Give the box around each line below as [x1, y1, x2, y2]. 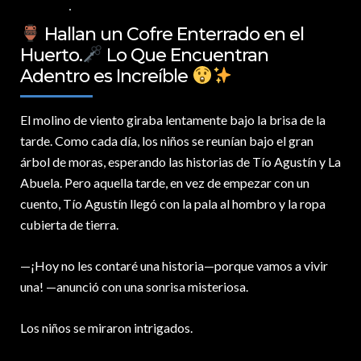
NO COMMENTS [79, 2, 151, 15]
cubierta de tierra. [20, 217, 118, 233]
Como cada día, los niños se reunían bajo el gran [52, 133, 313, 149]
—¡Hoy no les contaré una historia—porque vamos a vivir [20, 258, 328, 274]
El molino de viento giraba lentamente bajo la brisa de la [20, 112, 326, 128]
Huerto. [20, 44, 82, 67]
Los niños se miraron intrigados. [20, 320, 193, 336]
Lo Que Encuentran [102, 44, 269, 67]
